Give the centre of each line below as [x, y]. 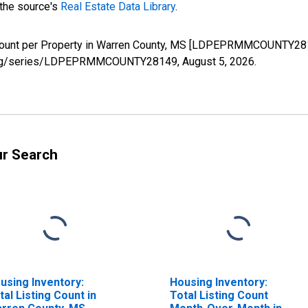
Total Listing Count [219, 295]
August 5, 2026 [218, 61]
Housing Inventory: [218, 282]
